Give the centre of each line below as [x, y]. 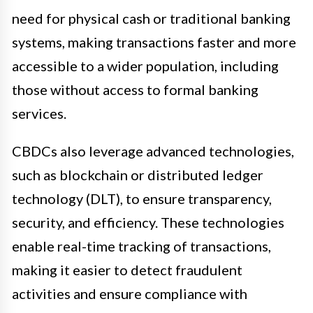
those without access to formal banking [135, 90]
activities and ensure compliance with [130, 294]
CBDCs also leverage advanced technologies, [153, 151]
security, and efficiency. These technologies [148, 223]
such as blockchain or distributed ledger [138, 175]
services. [39, 114]
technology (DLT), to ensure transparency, [142, 199]
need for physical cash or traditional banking [151, 19]
